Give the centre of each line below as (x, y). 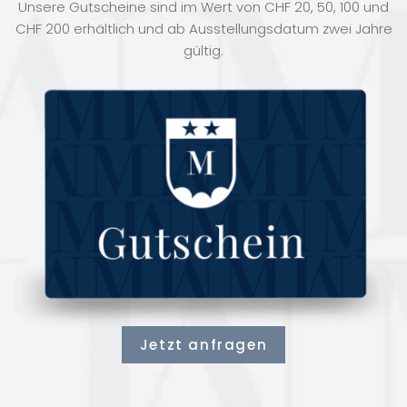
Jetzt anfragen (203, 345)
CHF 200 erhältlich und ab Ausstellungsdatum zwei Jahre (203, 29)
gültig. (203, 51)
